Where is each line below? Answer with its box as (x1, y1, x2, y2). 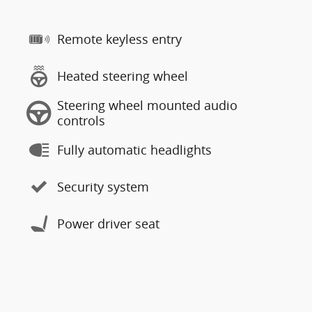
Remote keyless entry (57, 31, 182, 47)
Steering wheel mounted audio (57, 97, 237, 114)
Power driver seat (57, 215, 159, 232)
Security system (57, 178, 149, 195)
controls (57, 112, 105, 129)
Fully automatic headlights (57, 141, 212, 158)
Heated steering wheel (57, 68, 188, 84)
